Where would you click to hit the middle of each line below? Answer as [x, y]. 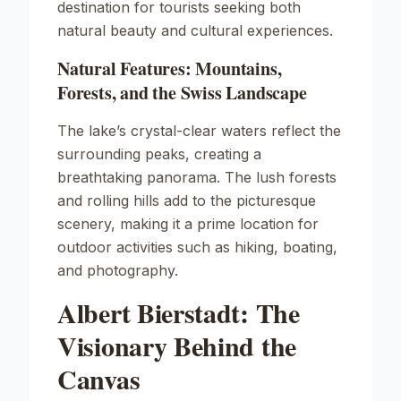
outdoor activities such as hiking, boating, [197, 247]
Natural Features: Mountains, [170, 68]
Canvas [99, 379]
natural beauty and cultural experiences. [195, 30]
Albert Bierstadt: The [179, 312]
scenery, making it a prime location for [188, 224]
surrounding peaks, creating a [159, 154]
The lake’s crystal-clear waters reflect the [199, 131]
